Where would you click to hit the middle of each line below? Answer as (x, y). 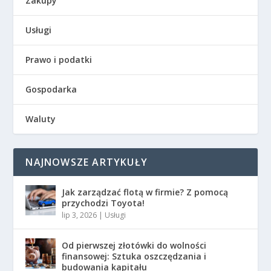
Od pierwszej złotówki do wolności (134, 245)
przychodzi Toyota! (103, 203)
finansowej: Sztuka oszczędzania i (134, 256)
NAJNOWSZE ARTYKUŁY (87, 162)
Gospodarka (51, 89)
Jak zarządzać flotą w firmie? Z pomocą (145, 192)
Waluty (41, 119)
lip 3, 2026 (80, 215)
